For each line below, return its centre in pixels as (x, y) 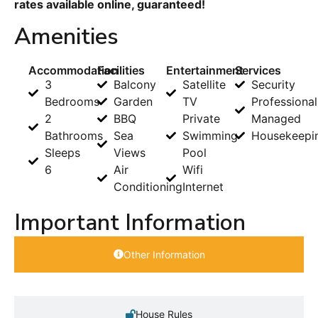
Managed (276, 118)
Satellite (204, 84)
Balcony (135, 84)
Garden (133, 101)
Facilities (121, 70)
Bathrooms (73, 135)
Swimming (210, 135)
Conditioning (148, 186)
